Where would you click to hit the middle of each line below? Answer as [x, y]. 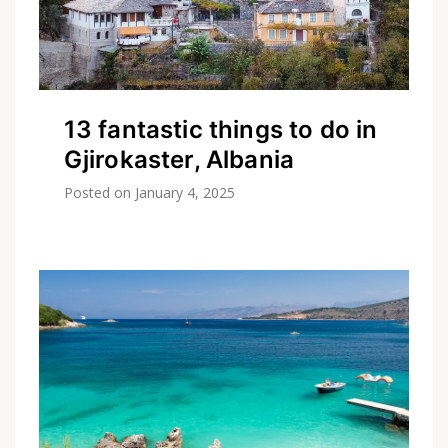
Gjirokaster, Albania [179, 160]
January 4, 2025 [185, 193]
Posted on [99, 193]
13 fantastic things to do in [220, 130]
